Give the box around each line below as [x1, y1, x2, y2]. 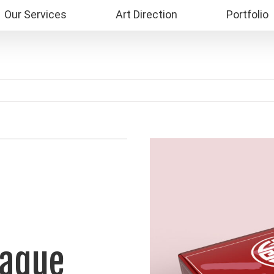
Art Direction [116, 7, 177, 23]
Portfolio [226, 7, 268, 23]
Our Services [4, 7, 67, 23]
